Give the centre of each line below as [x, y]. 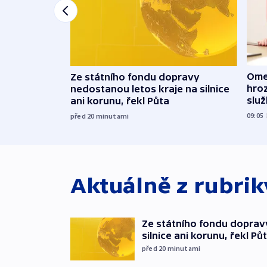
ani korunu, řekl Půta [120, 101]
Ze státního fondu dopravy [135, 77]
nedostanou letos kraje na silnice [150, 89]
